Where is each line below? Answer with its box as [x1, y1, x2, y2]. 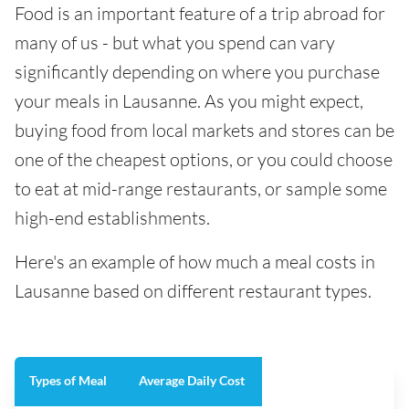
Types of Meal [29, 372, 110, 389]
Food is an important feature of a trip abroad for [15, 2, 385, 26]
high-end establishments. [15, 206, 210, 230]
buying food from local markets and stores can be [15, 119, 394, 142]
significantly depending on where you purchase [15, 60, 380, 84]
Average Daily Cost [139, 372, 247, 389]
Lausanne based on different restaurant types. [15, 279, 372, 303]
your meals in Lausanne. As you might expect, [15, 89, 363, 113]
